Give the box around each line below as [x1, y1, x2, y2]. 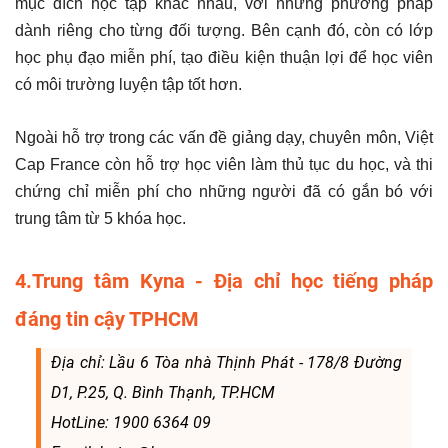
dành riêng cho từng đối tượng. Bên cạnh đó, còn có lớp [15, 22, 433, 40]
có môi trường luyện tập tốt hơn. [15, 76, 242, 94]
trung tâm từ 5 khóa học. [15, 210, 186, 228]
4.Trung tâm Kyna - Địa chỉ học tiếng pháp [15, 269, 433, 294]
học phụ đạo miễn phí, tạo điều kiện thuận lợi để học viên [15, 49, 433, 67]
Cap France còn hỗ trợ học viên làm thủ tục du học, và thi [15, 156, 433, 174]
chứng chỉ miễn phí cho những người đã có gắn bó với [15, 183, 433, 201]
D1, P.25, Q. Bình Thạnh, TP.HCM [50, 383, 275, 403]
